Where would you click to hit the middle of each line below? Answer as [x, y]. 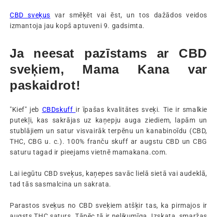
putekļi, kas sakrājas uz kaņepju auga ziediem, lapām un [108, 120]
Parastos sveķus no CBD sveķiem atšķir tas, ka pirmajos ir [108, 205]
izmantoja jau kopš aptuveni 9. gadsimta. [77, 26]
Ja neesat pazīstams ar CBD [108, 53]
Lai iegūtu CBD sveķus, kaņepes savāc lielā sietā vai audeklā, [108, 173]
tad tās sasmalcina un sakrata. [61, 184]
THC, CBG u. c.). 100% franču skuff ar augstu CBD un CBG [108, 141]
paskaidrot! [45, 85]
